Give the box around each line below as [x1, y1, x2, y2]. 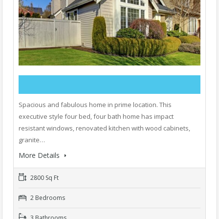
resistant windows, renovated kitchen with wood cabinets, [19, 123, 190, 132]
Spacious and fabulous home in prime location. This [19, 100, 172, 109]
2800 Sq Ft [29, 173, 59, 182]
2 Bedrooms [29, 193, 65, 202]
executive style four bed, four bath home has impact [19, 111, 174, 121]
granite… [19, 135, 45, 144]
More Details [19, 150, 62, 160]
